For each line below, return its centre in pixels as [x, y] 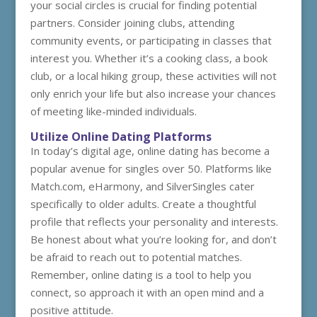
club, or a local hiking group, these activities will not [153, 76]
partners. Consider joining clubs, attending [132, 23]
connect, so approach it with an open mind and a [147, 292]
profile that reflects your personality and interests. [154, 221]
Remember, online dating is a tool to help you [140, 275]
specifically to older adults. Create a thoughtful [143, 204]
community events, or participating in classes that [151, 40]
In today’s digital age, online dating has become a [150, 151]
